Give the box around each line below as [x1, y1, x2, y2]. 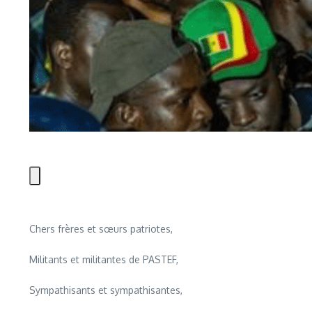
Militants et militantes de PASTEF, [29, 253, 178, 265]
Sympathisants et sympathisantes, [29, 283, 182, 296]
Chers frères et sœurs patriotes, [29, 222, 173, 235]
